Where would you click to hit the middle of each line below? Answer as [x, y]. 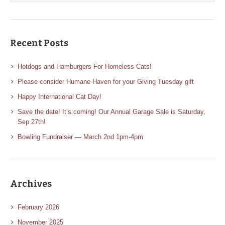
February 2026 [38, 207]
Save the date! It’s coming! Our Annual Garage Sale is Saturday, [111, 112]
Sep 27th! [32, 122]
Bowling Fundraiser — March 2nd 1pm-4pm [80, 137]
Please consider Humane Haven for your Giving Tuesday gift [106, 82]
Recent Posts [39, 43]
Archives [31, 184]
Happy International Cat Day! [60, 97]
